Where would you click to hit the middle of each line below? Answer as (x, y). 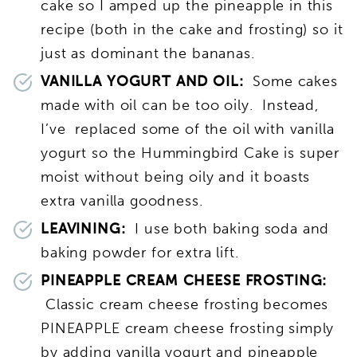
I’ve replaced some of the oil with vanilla (188, 129)
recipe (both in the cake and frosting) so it (192, 29)
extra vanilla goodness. (122, 200)
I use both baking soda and (228, 228)
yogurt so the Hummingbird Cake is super (190, 153)
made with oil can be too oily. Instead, (180, 105)
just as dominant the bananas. (148, 53)
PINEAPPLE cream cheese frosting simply (188, 328)
